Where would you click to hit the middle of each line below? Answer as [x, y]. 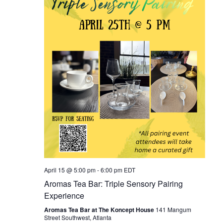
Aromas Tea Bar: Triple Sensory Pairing [113, 184]
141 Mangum [173, 210]
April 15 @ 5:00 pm [70, 170]
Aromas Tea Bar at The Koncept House [100, 210]
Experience [64, 196]
